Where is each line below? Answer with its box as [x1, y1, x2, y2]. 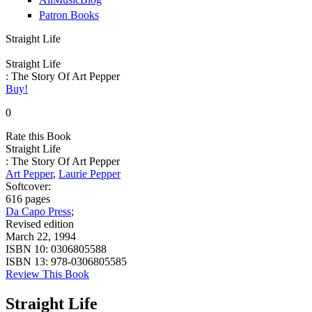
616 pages [6, 192, 50, 205]
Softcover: [6, 180, 51, 192]
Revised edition [6, 217, 74, 230]
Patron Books [39, 8, 99, 21]
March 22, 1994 [6, 230, 76, 242]
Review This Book [6, 267, 89, 280]
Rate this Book [6, 130, 71, 142]
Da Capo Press [6, 205, 71, 217]
